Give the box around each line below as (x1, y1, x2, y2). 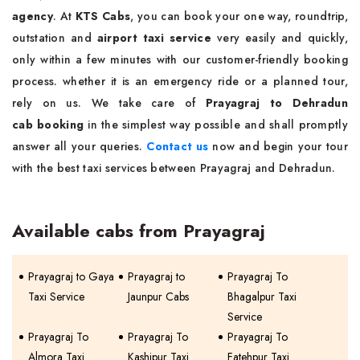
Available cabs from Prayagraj (12, 218, 265, 244)
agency (12, 8, 53, 25)
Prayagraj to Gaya (28, 268, 114, 285)
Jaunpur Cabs (128, 288, 190, 305)
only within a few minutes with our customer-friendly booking (12, 51, 348, 68)
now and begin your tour (212, 138, 348, 155)
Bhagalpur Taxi (227, 288, 297, 305)
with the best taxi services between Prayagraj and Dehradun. (12, 160, 336, 177)
